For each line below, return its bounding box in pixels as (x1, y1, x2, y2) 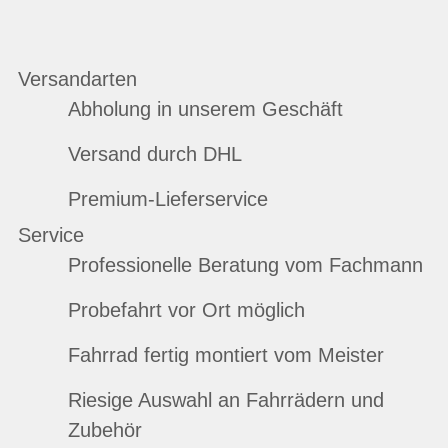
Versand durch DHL (67, 143, 242, 166)
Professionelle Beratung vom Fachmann (67, 254, 423, 277)
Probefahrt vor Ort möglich (67, 299, 305, 322)
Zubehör (67, 419, 142, 442)
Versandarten (18, 68, 137, 91)
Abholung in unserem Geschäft (67, 98, 343, 121)
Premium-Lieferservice (67, 188, 268, 211)
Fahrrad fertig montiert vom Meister (67, 344, 384, 367)
